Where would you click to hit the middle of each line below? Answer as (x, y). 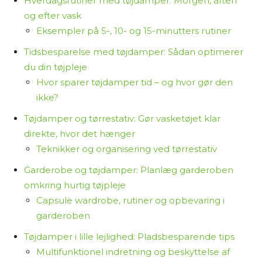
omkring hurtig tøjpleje (75, 185)
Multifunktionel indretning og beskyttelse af (133, 252)
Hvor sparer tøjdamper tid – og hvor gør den (135, 82)
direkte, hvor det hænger (80, 134)
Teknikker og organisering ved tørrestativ (127, 149)
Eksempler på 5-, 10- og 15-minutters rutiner (134, 31)
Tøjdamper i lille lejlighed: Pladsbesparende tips (129, 237)
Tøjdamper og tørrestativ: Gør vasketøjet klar (122, 118)
